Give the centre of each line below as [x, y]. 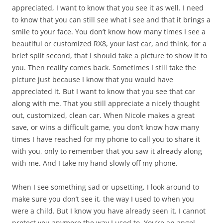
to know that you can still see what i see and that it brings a [111, 20]
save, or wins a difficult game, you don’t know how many [106, 127]
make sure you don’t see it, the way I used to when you [103, 199]
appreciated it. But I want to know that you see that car [104, 92]
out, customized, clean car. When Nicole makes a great [103, 115]
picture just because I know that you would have [93, 80]
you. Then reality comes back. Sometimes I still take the [104, 68]
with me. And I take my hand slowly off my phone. [95, 163]
